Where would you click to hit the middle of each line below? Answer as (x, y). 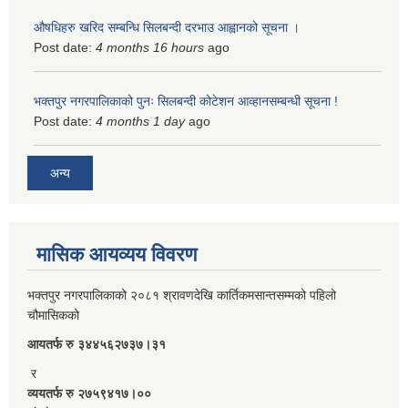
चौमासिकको (55, 315)
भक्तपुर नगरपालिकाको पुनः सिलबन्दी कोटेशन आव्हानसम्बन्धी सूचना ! (186, 102)
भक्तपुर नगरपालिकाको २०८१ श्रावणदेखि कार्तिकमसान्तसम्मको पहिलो (182, 295)
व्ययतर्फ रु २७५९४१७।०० (91, 393)
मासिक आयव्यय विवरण (117, 254)
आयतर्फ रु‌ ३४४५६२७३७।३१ (97, 344)
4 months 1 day (140, 122)
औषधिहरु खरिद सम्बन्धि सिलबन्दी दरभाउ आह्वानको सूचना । (167, 28)
